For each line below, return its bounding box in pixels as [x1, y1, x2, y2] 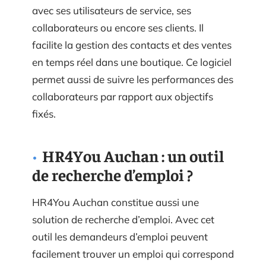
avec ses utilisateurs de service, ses [32, 4, 191, 17]
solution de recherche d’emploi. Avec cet [32, 213, 214, 226]
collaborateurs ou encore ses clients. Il [32, 21, 204, 34]
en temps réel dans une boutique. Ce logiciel [32, 56, 232, 68]
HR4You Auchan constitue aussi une [32, 196, 199, 208]
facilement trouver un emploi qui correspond [32, 248, 234, 260]
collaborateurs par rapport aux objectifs [32, 90, 213, 103]
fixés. [32, 107, 56, 120]
